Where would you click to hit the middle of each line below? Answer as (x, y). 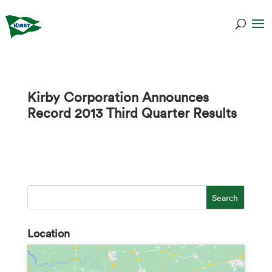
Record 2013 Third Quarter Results (132, 112)
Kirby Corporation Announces (118, 96)
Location (48, 233)
